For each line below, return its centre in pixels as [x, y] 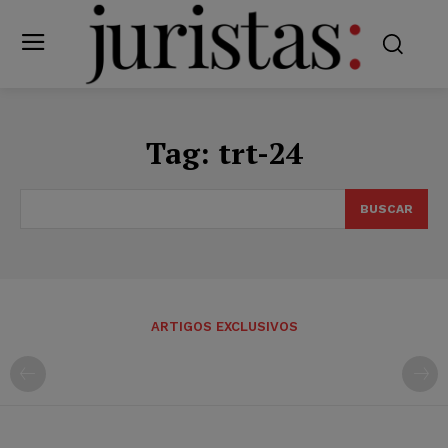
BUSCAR [386, 208]
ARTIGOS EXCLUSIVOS [224, 326]
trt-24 [260, 152]
